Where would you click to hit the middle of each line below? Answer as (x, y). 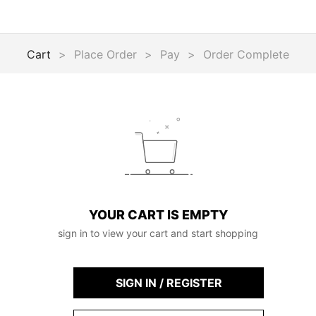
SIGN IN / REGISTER (169, 283)
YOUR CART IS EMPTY (158, 215)
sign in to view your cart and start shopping (158, 233)
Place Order (105, 54)
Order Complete (246, 54)
